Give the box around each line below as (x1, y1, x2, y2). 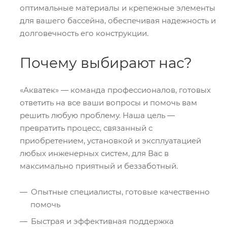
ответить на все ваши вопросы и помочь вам (20, 97, 197, 107)
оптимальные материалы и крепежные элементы (20, 3, 215, 13)
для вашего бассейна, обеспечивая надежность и (20, 15, 216, 25)
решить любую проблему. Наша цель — (20, 110, 175, 120)
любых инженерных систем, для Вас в (20, 148, 169, 158)
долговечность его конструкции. (20, 28, 148, 38)
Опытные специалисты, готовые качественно (31, 186, 210, 197)
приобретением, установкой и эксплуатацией (20, 135, 201, 145)
